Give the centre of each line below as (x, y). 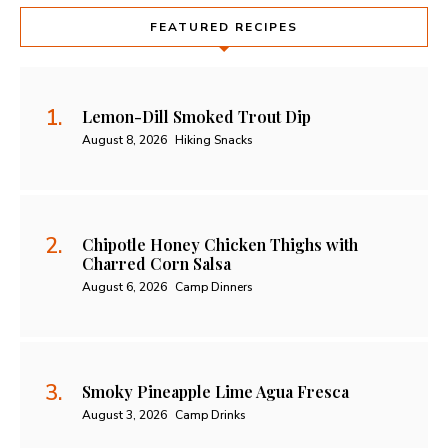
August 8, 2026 (124, 140)
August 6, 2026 (124, 287)
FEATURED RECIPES (224, 27)
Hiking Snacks (214, 140)
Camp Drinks (210, 415)
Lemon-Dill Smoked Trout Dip (196, 117)
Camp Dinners (214, 287)
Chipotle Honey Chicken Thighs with (220, 245)
